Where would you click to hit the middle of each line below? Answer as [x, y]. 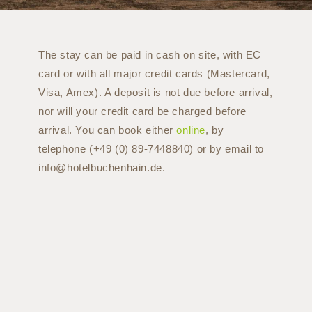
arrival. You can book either [107, 130]
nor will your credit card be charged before [142, 111]
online [191, 130]
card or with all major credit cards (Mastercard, [154, 74]
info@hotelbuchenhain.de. [102, 168]
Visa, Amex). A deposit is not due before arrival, [155, 93]
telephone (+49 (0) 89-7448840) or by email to [151, 149]
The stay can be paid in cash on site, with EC [149, 55]
